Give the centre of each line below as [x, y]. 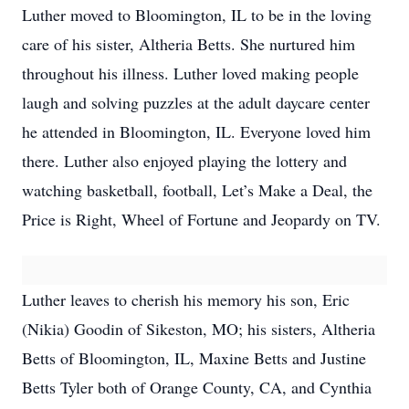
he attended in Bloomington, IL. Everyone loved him [196, 131]
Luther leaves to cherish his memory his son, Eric [186, 299]
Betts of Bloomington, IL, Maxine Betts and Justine [194, 358]
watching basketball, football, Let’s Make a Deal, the [197, 190]
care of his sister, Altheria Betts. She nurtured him [189, 44]
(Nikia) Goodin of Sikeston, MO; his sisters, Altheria [199, 329]
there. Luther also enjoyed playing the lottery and [184, 161]
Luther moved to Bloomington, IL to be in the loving [197, 15]
